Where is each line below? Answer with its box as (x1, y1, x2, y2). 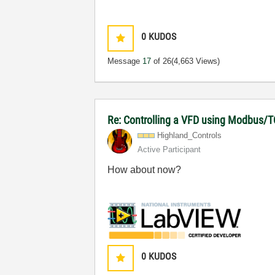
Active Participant (137, 144, 201, 154)
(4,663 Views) (171, 56, 220, 66)
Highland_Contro (157, 130, 216, 140)
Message (107, 56, 143, 66)
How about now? (107, 164, 182, 175)
